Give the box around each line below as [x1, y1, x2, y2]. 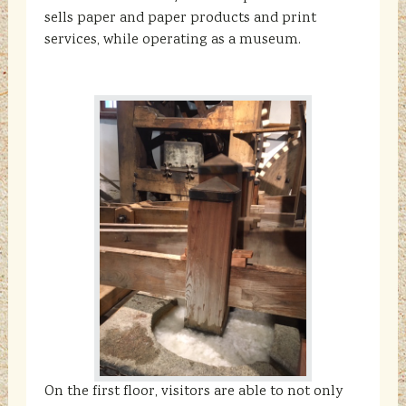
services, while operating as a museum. [43, 29, 301, 51]
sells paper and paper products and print [43, 7, 316, 29]
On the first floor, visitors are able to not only [43, 381, 343, 402]
